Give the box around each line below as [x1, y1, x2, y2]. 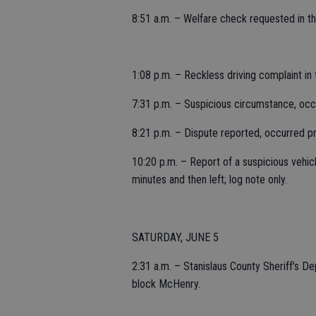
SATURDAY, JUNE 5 [132, 231, 219, 244]
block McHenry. [132, 277, 200, 291]
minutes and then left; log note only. [132, 173, 287, 186]
